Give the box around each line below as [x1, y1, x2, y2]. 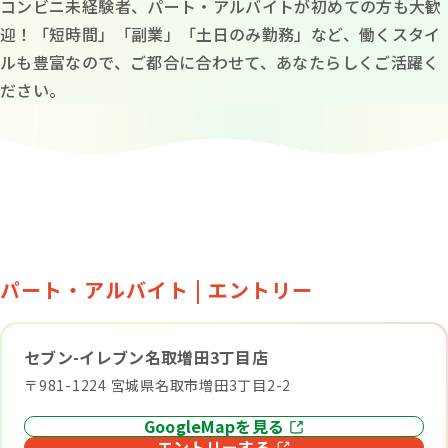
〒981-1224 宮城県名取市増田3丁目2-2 [24, 374, 291, 395]
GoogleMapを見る [143, 413, 285, 438]
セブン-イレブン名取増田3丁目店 [24, 344, 269, 369]
